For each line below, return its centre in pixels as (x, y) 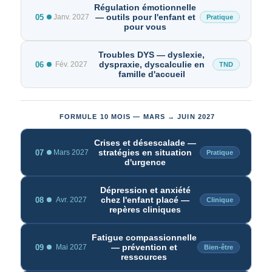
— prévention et (144, 247)
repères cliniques (145, 209)
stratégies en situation (145, 152)
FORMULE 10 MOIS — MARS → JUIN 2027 (137, 117)
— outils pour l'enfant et (145, 17)
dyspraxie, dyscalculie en (151, 64)
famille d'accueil (151, 74)
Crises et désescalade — (145, 143)
